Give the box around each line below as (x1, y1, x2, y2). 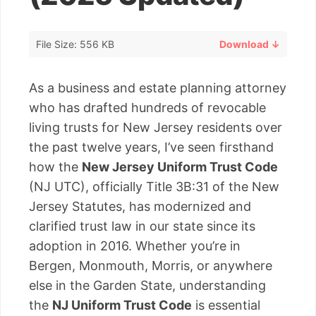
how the (29, 159, 82, 174)
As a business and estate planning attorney (29, 80, 286, 95)
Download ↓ (219, 37, 280, 50)
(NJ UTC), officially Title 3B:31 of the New (29, 178, 279, 194)
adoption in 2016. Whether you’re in (29, 238, 241, 253)
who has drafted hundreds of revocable (29, 99, 266, 115)
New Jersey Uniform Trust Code (82, 159, 278, 174)
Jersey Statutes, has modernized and (29, 198, 251, 214)
